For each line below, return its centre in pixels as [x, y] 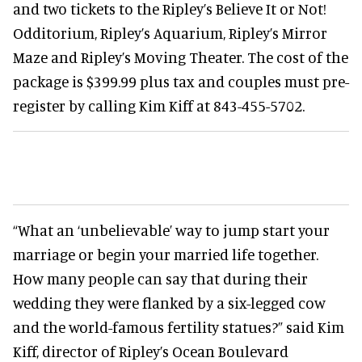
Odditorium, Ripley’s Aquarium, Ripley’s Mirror [170, 33]
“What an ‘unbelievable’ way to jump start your [171, 230]
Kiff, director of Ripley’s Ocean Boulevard [151, 351]
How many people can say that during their [160, 278]
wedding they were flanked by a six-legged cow [169, 303]
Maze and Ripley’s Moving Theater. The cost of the [181, 57]
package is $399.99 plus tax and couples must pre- [181, 81]
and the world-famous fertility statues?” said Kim [179, 327]
